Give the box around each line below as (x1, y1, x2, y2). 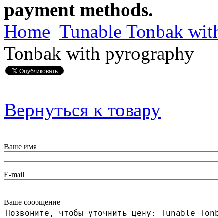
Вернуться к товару (4, 99, 161, 121)
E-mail (4, 170, 24, 179)
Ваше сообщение (4, 198, 60, 207)
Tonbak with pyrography (4, 43, 194, 64)
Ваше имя (4, 143, 36, 151)
